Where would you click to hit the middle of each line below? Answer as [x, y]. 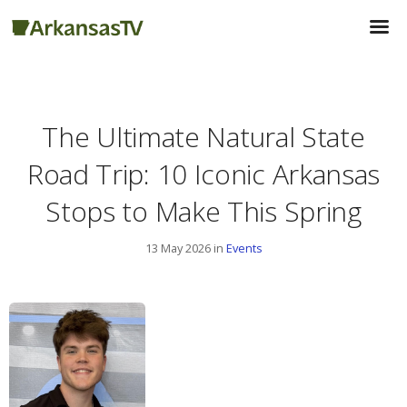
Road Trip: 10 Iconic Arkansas [203, 174]
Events [244, 248]
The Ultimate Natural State [203, 137]
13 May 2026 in [185, 248]
